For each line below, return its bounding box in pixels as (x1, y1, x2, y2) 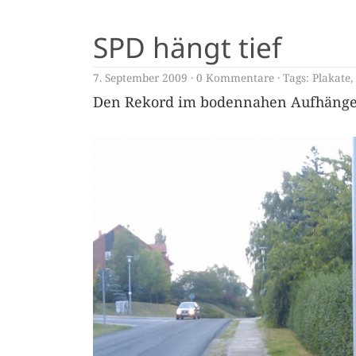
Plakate (312, 70, 350, 85)
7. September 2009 (93, 70, 188, 85)
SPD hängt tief (93, 28, 281, 66)
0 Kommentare (196, 70, 274, 85)
